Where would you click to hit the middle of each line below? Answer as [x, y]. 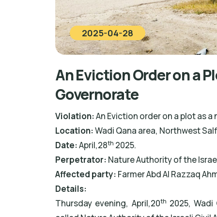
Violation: [75, 116]
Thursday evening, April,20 [108, 203]
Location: [74, 131]
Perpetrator [79, 160]
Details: [71, 189]
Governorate [97, 94]
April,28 [93, 145]
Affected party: [86, 174]
